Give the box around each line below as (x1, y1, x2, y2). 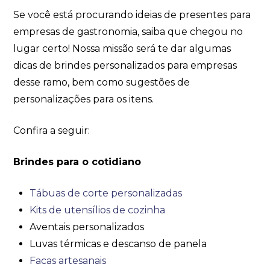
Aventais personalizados (29, 221, 144, 233)
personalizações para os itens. (13, 93, 154, 105)
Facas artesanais (29, 254, 106, 266)
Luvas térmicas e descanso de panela (29, 237, 207, 250)
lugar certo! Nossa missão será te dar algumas (13, 42, 231, 54)
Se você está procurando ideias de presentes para (13, 8, 251, 20)
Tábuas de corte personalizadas (29, 187, 182, 199)
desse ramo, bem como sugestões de (13, 76, 190, 88)
